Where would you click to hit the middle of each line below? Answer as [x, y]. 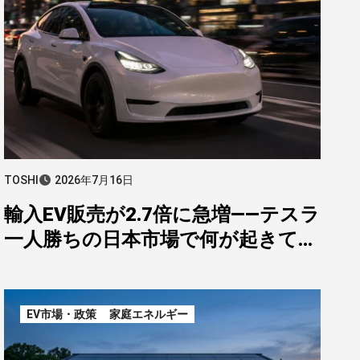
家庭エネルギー [149, 314]
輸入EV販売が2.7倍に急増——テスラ [162, 215]
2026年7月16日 [94, 180]
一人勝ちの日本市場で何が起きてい [161, 239]
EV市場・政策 [61, 314]
